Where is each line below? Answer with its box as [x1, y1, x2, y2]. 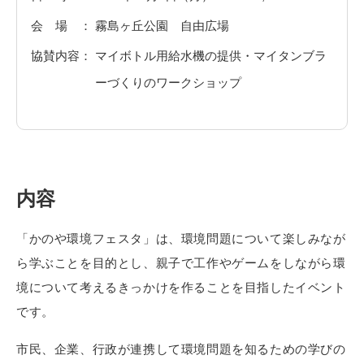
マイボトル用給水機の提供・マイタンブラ [95, 48, 327, 63]
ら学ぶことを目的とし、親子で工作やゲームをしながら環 [16, 256, 346, 271]
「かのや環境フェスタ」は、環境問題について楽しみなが [16, 232, 346, 246]
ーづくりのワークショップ [95, 75, 242, 89]
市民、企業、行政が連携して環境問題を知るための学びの [16, 342, 346, 357]
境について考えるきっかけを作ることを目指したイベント [16, 280, 346, 295]
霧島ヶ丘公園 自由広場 [95, 18, 230, 32]
